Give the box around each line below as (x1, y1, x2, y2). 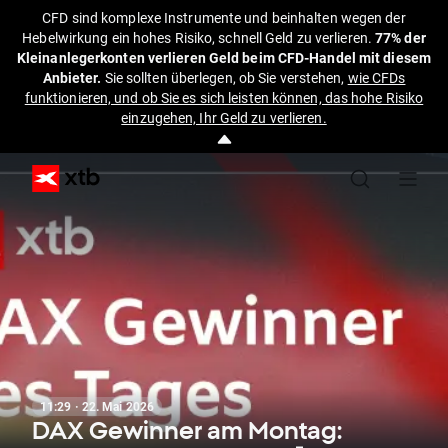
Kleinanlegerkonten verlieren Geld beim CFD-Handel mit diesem (16, 48, 431, 67)
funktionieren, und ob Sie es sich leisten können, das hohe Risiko (24, 88, 424, 107)
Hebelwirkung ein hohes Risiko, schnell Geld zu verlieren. (22, 28, 376, 47)
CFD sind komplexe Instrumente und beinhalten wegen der (42, 8, 406, 27)
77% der (375, 28, 426, 47)
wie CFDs (347, 68, 406, 87)
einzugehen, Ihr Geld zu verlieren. (121, 108, 327, 127)
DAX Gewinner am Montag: (32, 416, 342, 444)
